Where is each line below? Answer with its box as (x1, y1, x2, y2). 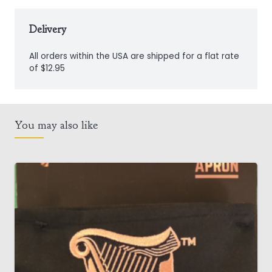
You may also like (15, 117, 98, 132)
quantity (14, 4, 53, 18)
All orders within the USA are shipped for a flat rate (29, 50, 239, 62)
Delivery (29, 22, 66, 36)
